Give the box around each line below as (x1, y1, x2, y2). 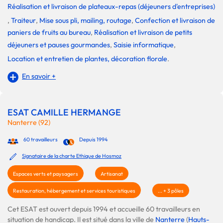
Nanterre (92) (7, 118, 50, 127)
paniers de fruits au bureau (7, 28, 91, 37)
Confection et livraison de (135, 16, 215, 25)
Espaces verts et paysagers (13, 170, 78, 178)
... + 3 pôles (158, 187, 184, 195)
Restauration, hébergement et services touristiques (13, 187, 135, 195)
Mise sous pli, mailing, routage (39, 16, 131, 25)
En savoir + (22, 72, 56, 81)
